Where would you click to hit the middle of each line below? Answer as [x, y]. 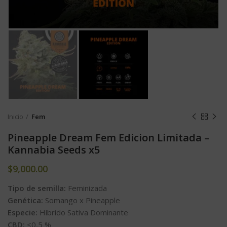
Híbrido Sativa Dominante [84, 213]
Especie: [24, 213]
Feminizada [87, 188]
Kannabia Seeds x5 [54, 150]
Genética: [26, 200]
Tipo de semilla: [38, 188]
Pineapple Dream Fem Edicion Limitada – [108, 138]
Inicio [15, 117]
